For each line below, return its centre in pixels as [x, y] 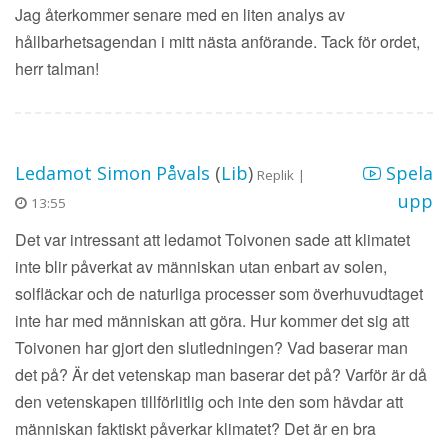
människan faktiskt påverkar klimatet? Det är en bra [195, 428]
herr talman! [57, 69]
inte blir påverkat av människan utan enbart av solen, [201, 266]
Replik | [281, 174]
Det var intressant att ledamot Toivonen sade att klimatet [212, 239]
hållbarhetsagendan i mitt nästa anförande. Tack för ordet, [217, 42]
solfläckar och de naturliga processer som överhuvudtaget [219, 293]
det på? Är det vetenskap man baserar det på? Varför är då [221, 374]
